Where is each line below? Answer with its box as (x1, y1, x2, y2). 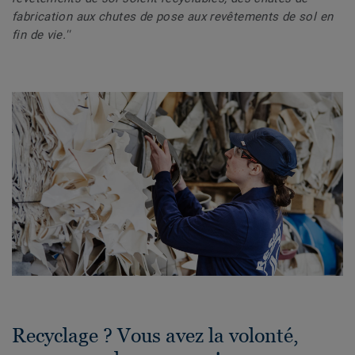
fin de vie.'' (12, 27, 70, 42)
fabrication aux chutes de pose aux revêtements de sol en (12, 9, 334, 24)
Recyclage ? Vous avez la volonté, (12, 324, 299, 347)
